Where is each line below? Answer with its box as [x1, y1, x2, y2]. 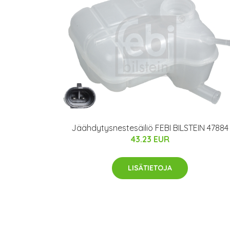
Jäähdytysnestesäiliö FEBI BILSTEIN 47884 [71, 122, 228, 133]
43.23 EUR [130, 133, 169, 144]
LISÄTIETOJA [128, 163, 172, 172]
